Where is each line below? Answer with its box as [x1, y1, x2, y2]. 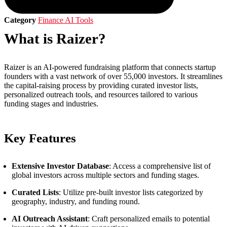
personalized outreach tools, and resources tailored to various [4, 90, 198, 99]
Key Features [4, 131, 76, 145]
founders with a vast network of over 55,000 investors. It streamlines [4, 72, 222, 81]
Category [4, 16, 36, 24]
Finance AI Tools [38, 16, 93, 24]
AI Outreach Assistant [12, 214, 88, 223]
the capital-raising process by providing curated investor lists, [4, 81, 198, 90]
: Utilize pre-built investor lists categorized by [59, 188, 203, 197]
